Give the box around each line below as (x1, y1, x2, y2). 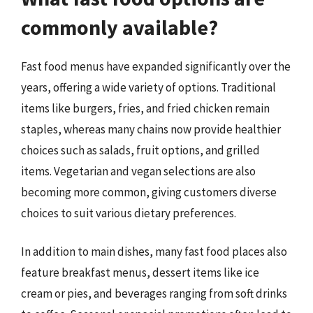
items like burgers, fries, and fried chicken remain (21, 100, 270, 116)
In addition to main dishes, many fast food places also (21, 244, 287, 259)
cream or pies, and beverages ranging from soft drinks (21, 286, 287, 301)
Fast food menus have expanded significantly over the (21, 58, 291, 74)
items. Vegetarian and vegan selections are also (21, 163, 256, 179)
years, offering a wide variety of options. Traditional (21, 79, 276, 95)
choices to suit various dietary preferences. (21, 205, 236, 221)
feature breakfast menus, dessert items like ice (21, 265, 259, 280)
